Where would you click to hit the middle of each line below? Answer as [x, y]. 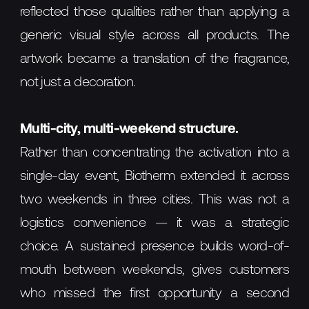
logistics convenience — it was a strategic [154, 224]
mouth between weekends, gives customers [154, 271]
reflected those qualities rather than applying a [154, 13]
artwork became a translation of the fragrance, [154, 60]
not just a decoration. [78, 83]
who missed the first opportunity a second [154, 294]
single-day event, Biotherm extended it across [154, 177]
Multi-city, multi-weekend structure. [129, 130]
